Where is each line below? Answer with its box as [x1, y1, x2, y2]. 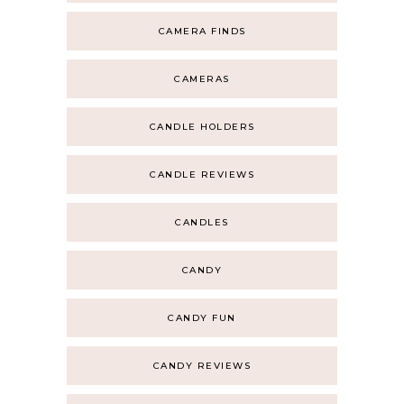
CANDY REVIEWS [152, 360, 252, 372]
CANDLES [175, 216, 229, 228]
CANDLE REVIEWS [150, 169, 254, 180]
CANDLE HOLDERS [149, 121, 255, 133]
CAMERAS [174, 73, 230, 85]
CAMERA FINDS [158, 25, 246, 37]
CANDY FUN [168, 312, 236, 324]
